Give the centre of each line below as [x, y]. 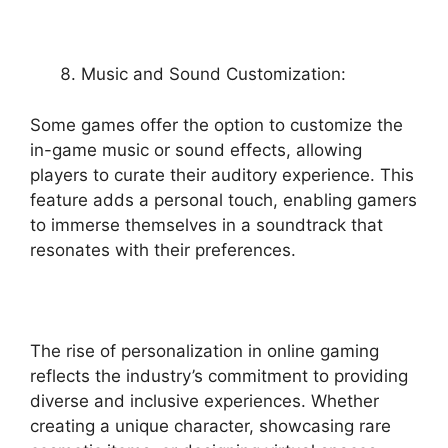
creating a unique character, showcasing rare [210, 425]
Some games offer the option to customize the [216, 124]
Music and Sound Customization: [213, 74]
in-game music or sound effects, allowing [196, 149]
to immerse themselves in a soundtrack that [206, 224]
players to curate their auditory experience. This [222, 174]
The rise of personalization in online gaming [204, 350]
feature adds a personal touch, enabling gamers [223, 199]
